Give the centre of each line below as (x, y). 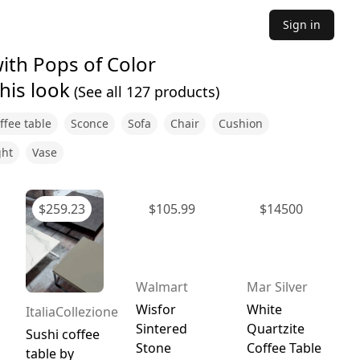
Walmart (162, 287)
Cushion (240, 123)
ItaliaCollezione (72, 311)
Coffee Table (284, 348)
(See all (98, 92)
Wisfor (156, 310)
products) (184, 92)
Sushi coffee (62, 334)
